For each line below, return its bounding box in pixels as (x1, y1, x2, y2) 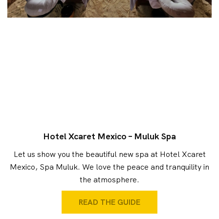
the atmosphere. (80, 174, 139, 185)
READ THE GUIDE (79, 197, 140, 207)
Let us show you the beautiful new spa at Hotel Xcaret (13, 149, 206, 159)
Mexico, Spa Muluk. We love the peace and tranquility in (10, 161, 209, 172)
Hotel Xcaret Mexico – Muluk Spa (43, 130, 176, 142)
